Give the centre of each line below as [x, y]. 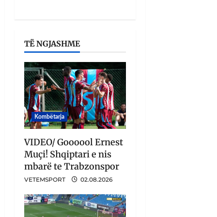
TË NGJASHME [52, 44]
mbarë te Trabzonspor [72, 167]
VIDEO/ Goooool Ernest [74, 142]
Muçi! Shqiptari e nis [68, 155]
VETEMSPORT [45, 180]
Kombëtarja [49, 117]
